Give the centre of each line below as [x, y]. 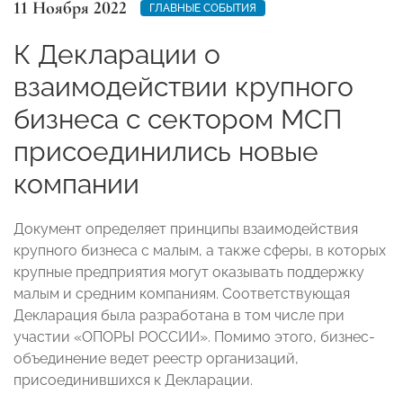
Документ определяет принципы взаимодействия [186, 228]
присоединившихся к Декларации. [133, 380]
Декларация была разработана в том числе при [179, 315]
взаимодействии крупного [184, 86]
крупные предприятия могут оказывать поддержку [189, 272]
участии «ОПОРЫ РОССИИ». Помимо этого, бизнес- [194, 336]
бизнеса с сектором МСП [178, 119]
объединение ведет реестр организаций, [156, 358]
